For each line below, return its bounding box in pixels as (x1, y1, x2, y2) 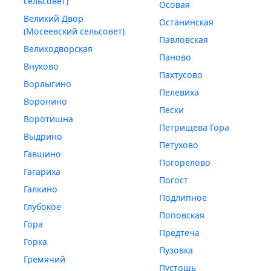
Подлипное (158, 192, 207, 204)
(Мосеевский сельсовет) (23, 25, 125, 38)
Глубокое (23, 201, 61, 213)
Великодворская (23, 43, 93, 55)
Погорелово (158, 157, 211, 169)
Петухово (158, 139, 198, 151)
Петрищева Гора (158, 122, 229, 134)
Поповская (158, 209, 204, 221)
